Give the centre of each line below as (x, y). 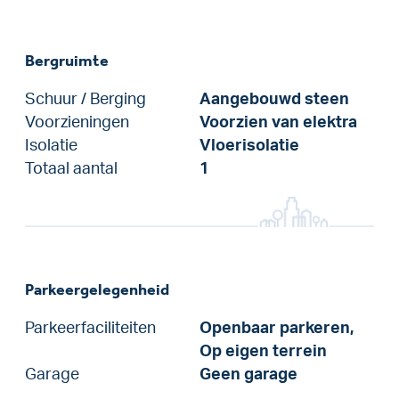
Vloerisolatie (249, 145)
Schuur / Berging (85, 99)
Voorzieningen (77, 122)
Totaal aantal (71, 168)
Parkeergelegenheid (97, 289)
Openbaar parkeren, (277, 328)
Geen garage (248, 374)
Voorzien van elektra (278, 122)
